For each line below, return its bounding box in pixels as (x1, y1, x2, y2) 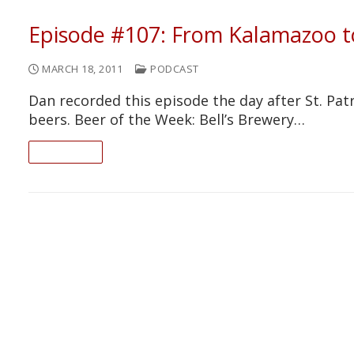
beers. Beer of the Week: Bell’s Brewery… (28, 109, 305, 129)
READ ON (43, 144, 88, 159)
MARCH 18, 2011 (42, 61, 122, 76)
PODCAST (147, 61, 199, 76)
